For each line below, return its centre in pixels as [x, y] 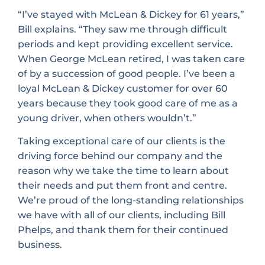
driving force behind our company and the [120, 156]
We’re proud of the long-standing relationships [131, 201]
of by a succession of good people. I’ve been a [127, 73]
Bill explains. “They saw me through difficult [122, 29]
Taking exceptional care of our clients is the [122, 141]
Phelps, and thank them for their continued [123, 230]
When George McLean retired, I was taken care [131, 59]
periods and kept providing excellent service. [125, 44]
